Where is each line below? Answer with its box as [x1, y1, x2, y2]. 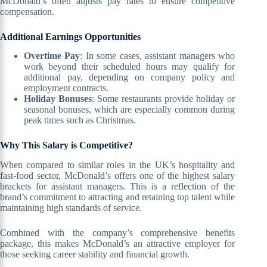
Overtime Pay [24, 51, 80, 61]
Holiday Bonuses [24, 94, 92, 104]
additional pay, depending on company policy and [24, 72, 235, 83]
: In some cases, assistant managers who [80, 51, 235, 61]
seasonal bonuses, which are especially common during [24, 104, 235, 115]
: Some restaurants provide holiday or [92, 94, 235, 104]
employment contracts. [24, 83, 108, 94]
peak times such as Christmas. [24, 115, 136, 126]
